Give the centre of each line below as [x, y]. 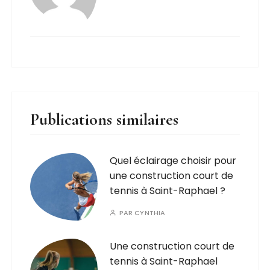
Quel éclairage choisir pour [173, 161]
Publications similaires [105, 119]
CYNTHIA [150, 213]
